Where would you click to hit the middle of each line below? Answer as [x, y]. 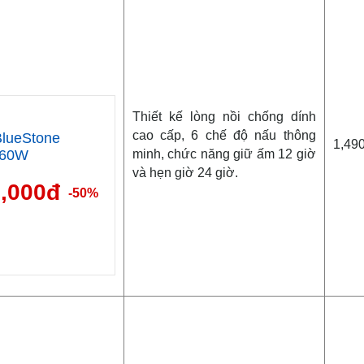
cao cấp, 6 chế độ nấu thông [224, 135]
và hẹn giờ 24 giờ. [185, 172]
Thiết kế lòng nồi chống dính [224, 116]
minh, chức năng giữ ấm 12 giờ [224, 154]
